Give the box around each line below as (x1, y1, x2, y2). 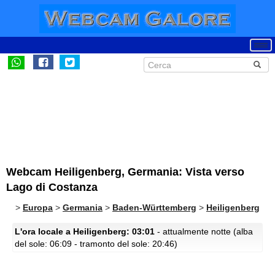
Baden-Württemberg (112, 203, 196, 212)
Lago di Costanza (6, 181, 98, 193)
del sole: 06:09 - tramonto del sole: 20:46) (15, 239, 177, 249)
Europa (23, 203, 53, 212)
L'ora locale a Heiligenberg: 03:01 (15, 227, 155, 236)
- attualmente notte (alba (155, 227, 253, 236)
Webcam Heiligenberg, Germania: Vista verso (6, 166, 244, 178)
